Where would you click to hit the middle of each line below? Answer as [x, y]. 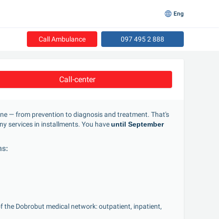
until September [137, 124]
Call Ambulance [62, 39]
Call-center [77, 79]
